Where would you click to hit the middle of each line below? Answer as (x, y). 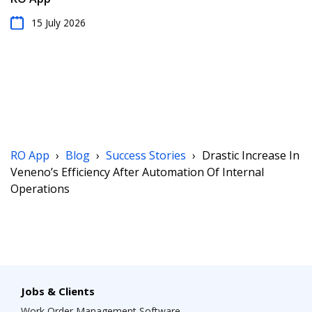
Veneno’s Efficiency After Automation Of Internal (137, 172)
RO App (31, 155)
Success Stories (146, 155)
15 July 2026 (58, 22)
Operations (40, 188)
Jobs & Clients (58, 291)
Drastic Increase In (251, 155)
